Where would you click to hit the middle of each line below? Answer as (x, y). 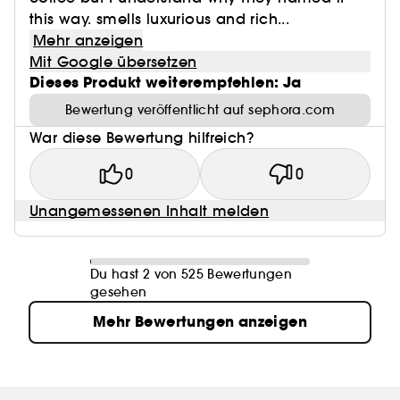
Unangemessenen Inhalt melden (150, 211)
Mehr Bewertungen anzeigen (200, 322)
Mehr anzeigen (88, 40)
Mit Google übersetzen (113, 62)
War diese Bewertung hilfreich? (142, 137)
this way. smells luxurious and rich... (160, 19)
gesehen (119, 292)
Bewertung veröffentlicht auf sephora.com (200, 110)
